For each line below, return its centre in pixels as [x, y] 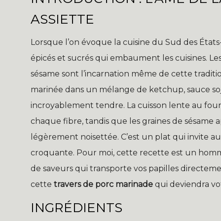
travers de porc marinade [103, 184]
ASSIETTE [62, 19]
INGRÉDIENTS [76, 208]
